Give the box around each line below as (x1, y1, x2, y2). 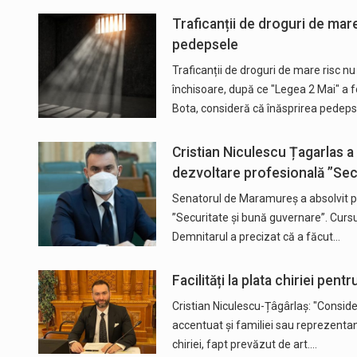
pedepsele (171, 36, 238, 53)
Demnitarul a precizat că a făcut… (171, 229, 340, 243)
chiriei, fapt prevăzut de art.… (171, 337, 317, 351)
